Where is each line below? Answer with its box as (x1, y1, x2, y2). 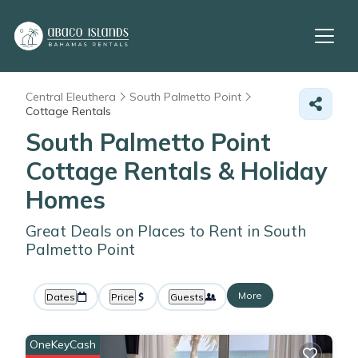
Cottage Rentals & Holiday (26, 156, 327, 186)
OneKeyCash (30, 337, 96, 352)
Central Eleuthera (26, 89, 116, 104)
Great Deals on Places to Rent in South (26, 221, 306, 241)
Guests (170, 291, 204, 303)
